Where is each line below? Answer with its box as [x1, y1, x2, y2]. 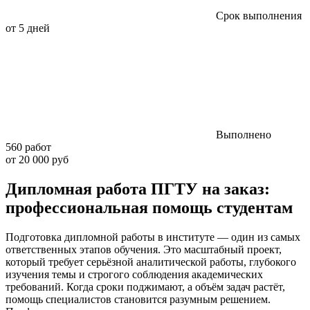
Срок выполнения [216, 10, 302, 22]
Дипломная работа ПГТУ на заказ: [6, 180, 270, 199]
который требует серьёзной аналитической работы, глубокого [6, 255, 296, 268]
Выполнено [216, 129, 271, 141]
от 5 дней [6, 22, 50, 35]
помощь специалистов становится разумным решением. [6, 293, 271, 305]
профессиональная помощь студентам [6, 199, 293, 217]
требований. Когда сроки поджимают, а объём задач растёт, [6, 280, 285, 293]
